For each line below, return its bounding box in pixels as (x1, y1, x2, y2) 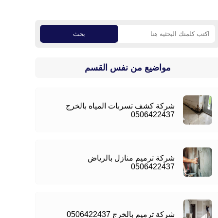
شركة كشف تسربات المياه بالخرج (66, 101, 175, 110)
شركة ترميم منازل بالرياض (88, 153, 175, 162)
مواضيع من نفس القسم (84, 63, 171, 73)
